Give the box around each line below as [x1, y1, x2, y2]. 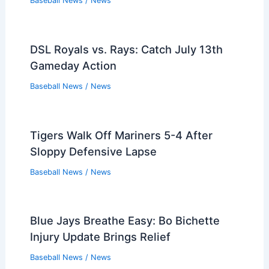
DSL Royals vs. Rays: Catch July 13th [29, 42, 223, 56]
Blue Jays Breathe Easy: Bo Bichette [29, 214, 220, 228]
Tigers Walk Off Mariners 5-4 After [29, 128, 213, 142]
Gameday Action [29, 58, 116, 72]
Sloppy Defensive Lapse [29, 144, 157, 158]
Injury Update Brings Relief [29, 230, 171, 244]
